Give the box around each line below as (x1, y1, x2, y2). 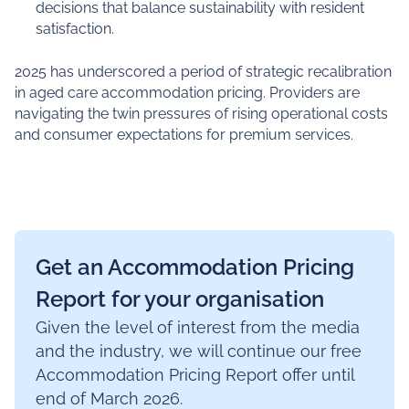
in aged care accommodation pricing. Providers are (14, 83, 360, 101)
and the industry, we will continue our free (36, 341, 362, 361)
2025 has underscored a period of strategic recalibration (14, 62, 392, 80)
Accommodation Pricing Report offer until (36, 364, 355, 384)
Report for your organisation (36, 286, 325, 312)
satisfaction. (36, 20, 115, 38)
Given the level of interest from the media (36, 317, 361, 337)
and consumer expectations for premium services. (14, 125, 353, 143)
